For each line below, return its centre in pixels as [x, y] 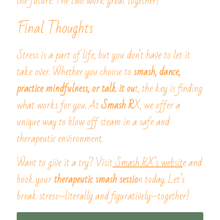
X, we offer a [157, 105]
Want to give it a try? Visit [65, 163]
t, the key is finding [169, 89]
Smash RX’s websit [148, 163]
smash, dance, [156, 72]
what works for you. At [58, 105]
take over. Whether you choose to [74, 72]
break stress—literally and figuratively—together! [103, 196]
